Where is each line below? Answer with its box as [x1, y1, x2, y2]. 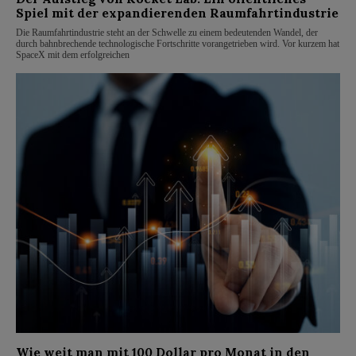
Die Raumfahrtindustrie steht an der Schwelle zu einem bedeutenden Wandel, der [16, 27, 318, 39]
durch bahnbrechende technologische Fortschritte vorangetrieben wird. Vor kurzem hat [16, 38, 339, 50]
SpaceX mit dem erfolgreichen [16, 49, 130, 61]
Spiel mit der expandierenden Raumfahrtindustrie [16, 6, 339, 21]
